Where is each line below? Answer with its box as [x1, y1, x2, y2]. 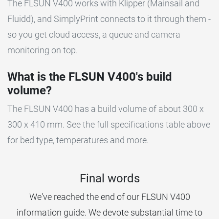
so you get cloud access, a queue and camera [7, 29, 180, 40]
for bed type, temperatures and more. [7, 135, 149, 146]
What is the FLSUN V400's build [7, 70, 172, 84]
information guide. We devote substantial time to [17, 207, 202, 218]
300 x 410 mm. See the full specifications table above [7, 119, 210, 130]
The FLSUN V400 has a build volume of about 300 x [7, 104, 204, 114]
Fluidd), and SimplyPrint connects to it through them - [7, 14, 211, 24]
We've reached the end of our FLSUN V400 [29, 192, 190, 202]
